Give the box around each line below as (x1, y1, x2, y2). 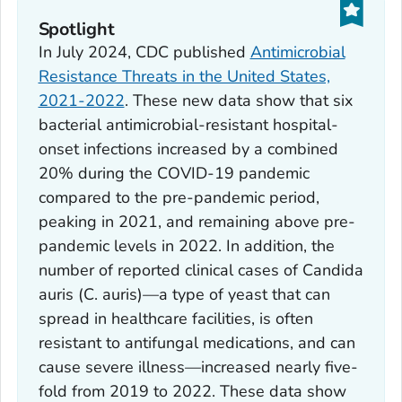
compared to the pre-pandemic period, (38, 186, 319, 208)
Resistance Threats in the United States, (38, 65, 330, 87)
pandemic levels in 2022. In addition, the (38, 234, 335, 257)
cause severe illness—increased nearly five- (38, 355, 358, 378)
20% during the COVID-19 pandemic (38, 162, 310, 184)
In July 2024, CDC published (38, 40, 250, 63)
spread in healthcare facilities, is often (38, 307, 313, 329)
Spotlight (38, 16, 116, 41)
